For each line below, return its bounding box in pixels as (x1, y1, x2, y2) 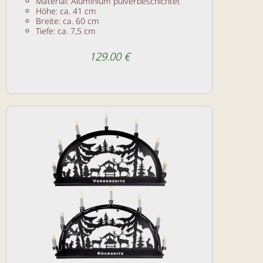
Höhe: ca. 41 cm (36, 5, 96, 16)
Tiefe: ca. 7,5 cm (36, 25, 96, 36)
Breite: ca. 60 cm (36, 15, 99, 26)
